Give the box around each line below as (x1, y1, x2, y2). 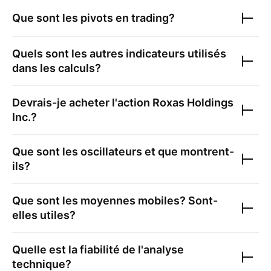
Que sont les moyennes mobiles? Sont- (12, 194, 218, 207)
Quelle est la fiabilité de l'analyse (12, 243, 184, 256)
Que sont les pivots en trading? (12, 11, 175, 25)
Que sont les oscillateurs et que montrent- (12, 145, 234, 158)
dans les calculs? (12, 62, 101, 75)
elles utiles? (12, 209, 76, 222)
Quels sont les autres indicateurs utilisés (12, 47, 226, 60)
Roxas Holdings (152, 96, 233, 109)
